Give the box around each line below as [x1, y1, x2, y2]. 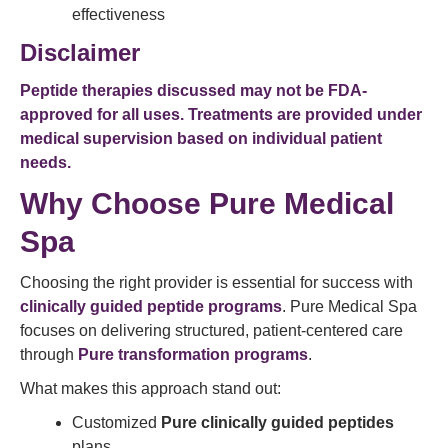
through [20, 346, 78, 363]
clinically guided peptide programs [20, 298, 282, 315]
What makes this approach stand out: [20, 380, 281, 397]
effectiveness [72, 6, 165, 23]
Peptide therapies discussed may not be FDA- [20, 82, 367, 99]
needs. [20, 154, 71, 171]
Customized [72, 414, 161, 431]
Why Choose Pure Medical [20, 187, 394, 220]
